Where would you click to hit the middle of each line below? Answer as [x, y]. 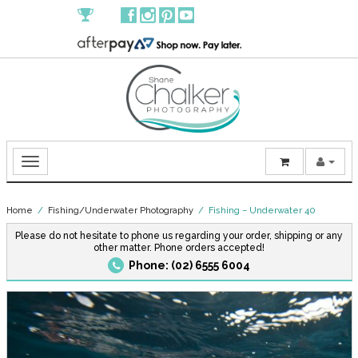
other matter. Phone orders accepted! [179, 247]
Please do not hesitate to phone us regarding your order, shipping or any [179, 235]
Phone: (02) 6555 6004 [189, 265]
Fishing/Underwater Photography [120, 210]
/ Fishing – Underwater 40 [254, 210]
